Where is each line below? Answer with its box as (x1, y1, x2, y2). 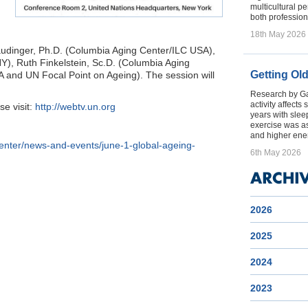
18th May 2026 (250, 30, 306, 39)
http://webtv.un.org (35, 101, 115, 112)
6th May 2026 (250, 148, 301, 157)
